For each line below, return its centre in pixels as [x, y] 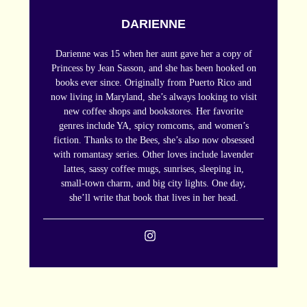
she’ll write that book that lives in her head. [153, 198]
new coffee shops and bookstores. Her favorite [153, 112]
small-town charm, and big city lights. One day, [153, 184]
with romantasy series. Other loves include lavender [153, 155]
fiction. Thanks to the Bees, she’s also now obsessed [153, 140]
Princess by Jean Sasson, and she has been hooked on [153, 69]
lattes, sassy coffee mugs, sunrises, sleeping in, [153, 169]
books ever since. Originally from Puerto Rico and [153, 83]
